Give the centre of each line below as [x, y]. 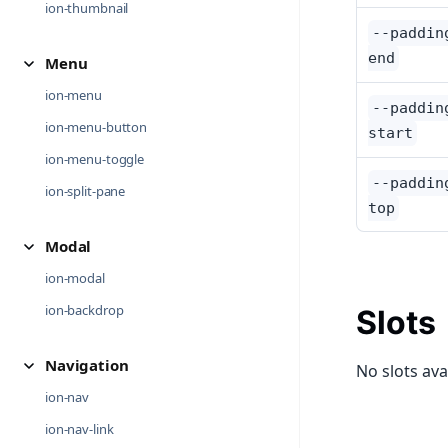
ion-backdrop [84, 310]
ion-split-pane [85, 191]
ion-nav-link [79, 429]
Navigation [87, 365]
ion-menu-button [96, 127]
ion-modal [75, 278]
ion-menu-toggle [95, 159]
